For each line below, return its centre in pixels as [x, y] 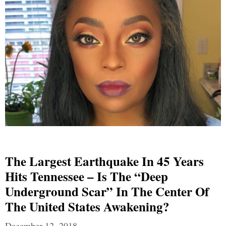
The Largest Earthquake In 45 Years [104, 161]
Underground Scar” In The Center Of [107, 191]
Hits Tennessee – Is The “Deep [87, 176]
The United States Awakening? [87, 206]
